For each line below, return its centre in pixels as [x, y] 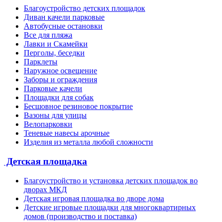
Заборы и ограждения [60, 80]
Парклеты [41, 62]
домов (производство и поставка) [80, 216]
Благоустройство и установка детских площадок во [111, 180]
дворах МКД [45, 189]
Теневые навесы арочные [67, 133]
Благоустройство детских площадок [84, 8]
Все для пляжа [48, 35]
